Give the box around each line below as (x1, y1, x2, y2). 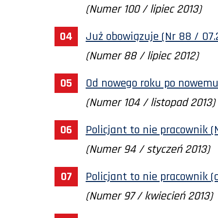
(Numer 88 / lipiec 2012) (86, 48, 199, 63)
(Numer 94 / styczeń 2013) (86, 142, 210, 157)
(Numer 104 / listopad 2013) (86, 95, 215, 110)
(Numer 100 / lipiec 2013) (86, 1, 201, 17)
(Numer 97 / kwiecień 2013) (86, 188, 213, 203)
